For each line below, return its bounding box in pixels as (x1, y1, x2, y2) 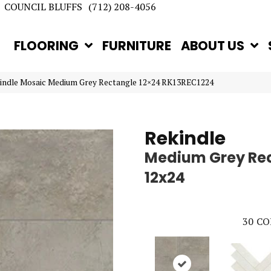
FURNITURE (102, 37, 172, 54)
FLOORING (14, 37, 79, 54)
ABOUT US (181, 37, 245, 54)
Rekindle (145, 126, 226, 151)
